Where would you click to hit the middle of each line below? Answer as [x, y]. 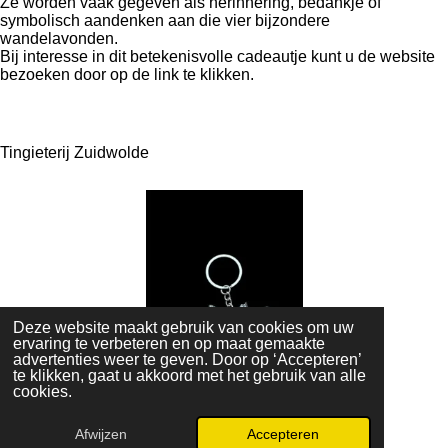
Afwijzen [100, 434]
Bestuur [243, 401]
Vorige [36, 383]
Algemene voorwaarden [179, 419]
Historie [176, 401]
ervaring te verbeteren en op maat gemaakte [168, 344]
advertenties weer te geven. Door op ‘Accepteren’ [186, 360]
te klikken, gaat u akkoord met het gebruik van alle [189, 376]
